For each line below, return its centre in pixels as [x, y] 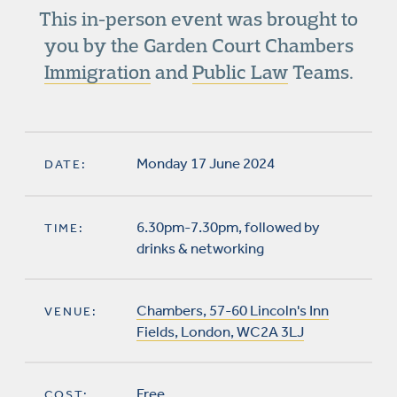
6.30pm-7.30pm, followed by [228, 227]
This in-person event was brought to [198, 19]
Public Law [240, 72]
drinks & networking [200, 248]
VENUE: [71, 311]
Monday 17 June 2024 [206, 163]
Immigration [97, 72]
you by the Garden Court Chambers [198, 45]
